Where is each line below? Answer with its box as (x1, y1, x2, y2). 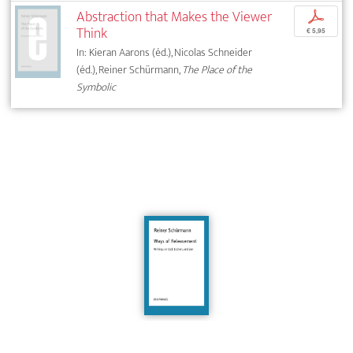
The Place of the (182, 60, 253, 79)
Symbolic (76, 77, 117, 96)
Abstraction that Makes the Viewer (76, 4, 273, 29)
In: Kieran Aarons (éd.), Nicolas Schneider (76, 43, 253, 61)
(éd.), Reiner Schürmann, (76, 60, 183, 79)
